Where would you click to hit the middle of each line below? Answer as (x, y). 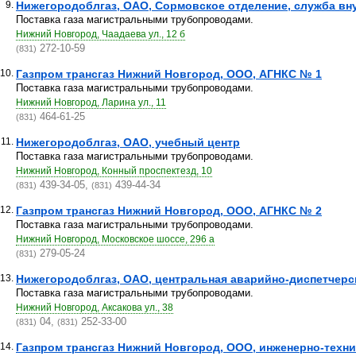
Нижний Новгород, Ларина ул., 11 (91, 103)
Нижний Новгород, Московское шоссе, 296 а (115, 239)
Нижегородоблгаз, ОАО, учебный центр (128, 142)
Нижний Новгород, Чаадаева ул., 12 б (101, 34)
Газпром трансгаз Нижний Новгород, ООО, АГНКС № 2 (169, 211)
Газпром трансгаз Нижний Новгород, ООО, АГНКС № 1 (169, 74)
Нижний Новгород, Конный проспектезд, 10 (114, 171)
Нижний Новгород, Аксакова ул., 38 (95, 308)
